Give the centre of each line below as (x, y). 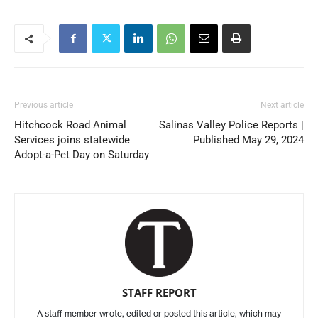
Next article (282, 105)
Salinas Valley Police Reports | (231, 125)
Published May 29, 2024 (248, 140)
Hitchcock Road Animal (70, 125)
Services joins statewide (72, 140)
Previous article (44, 105)
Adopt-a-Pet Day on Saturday (82, 155)
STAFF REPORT (159, 293)
